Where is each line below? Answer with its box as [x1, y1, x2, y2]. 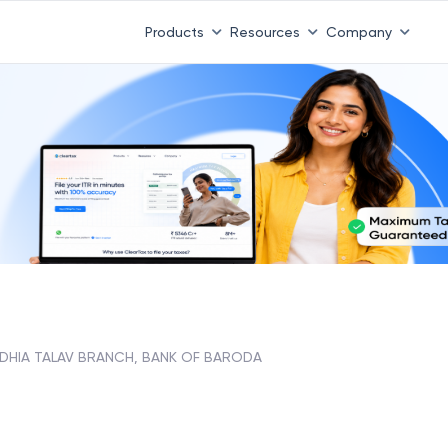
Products [144, 23, 204, 40]
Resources [229, 23, 300, 40]
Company [325, 23, 392, 40]
